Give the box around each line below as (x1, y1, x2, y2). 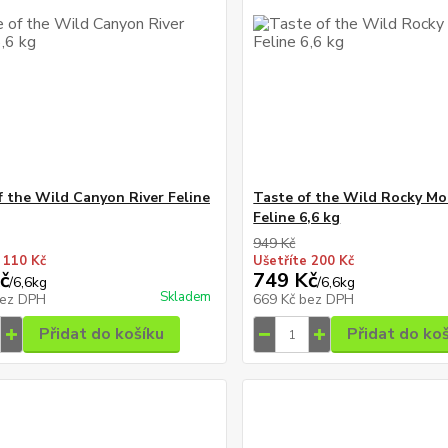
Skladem (160, 288, 212, 307)
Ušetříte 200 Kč (253, 252, 355, 271)
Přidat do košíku (38, 323, 164, 346)
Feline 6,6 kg (253, 208, 341, 228)
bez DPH (299, 290, 355, 310)
